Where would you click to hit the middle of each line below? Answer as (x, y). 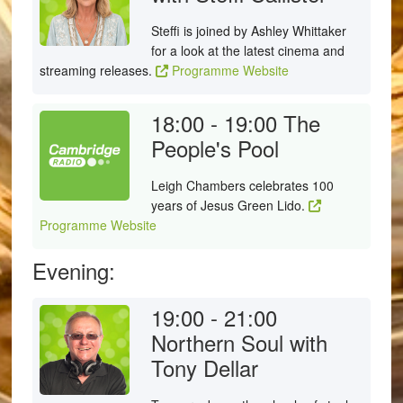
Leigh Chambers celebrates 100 (242, 185)
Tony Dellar (204, 367)
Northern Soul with (239, 342)
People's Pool (215, 148)
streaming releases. (97, 70)
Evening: (73, 270)
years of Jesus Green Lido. (229, 205)
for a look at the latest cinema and (247, 50)
